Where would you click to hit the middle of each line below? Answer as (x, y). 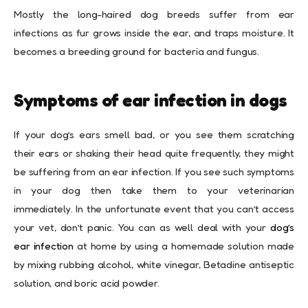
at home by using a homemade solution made (185, 246)
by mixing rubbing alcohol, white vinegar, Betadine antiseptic (154, 265)
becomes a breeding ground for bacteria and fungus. (136, 52)
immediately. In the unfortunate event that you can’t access (154, 209)
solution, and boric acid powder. (87, 283)
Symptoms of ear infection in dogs (151, 100)
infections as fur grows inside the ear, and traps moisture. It (154, 33)
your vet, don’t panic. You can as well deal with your (142, 228)
